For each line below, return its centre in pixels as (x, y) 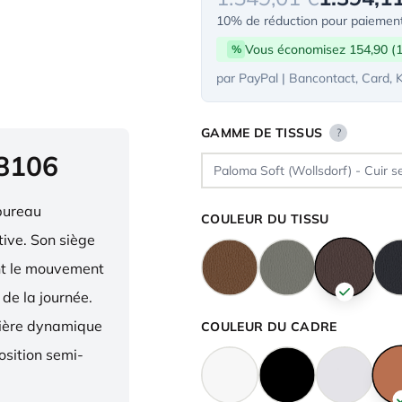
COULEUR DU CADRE (269, 327)
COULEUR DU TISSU (265, 219)
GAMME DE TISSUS (262, 133)
